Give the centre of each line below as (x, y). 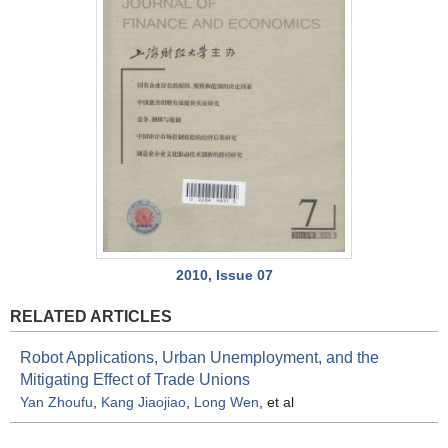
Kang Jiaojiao (143, 401)
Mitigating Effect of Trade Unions (135, 379)
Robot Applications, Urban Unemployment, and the (199, 357)
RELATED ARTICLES (91, 316)
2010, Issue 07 (224, 274)
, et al (276, 401)
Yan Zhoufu (56, 401)
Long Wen (226, 401)
